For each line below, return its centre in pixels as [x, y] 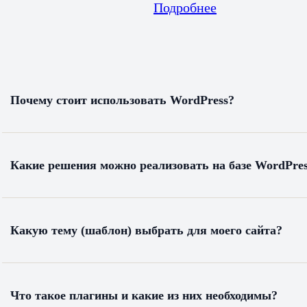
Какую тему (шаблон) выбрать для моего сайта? [146, 230]
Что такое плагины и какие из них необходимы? [144, 295]
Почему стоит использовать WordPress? [122, 100]
